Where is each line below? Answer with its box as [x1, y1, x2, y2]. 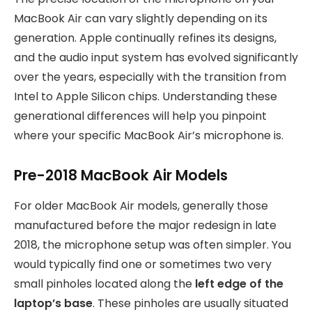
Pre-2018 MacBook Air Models [14, 165, 228, 186]
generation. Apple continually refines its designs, [14, 30, 276, 47]
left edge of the [195, 276, 283, 292]
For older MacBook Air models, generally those [14, 198, 268, 214]
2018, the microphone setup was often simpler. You [14, 237, 291, 253]
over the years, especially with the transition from [14, 69, 286, 86]
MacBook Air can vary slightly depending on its [14, 10, 267, 27]
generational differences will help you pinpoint [14, 108, 267, 125]
